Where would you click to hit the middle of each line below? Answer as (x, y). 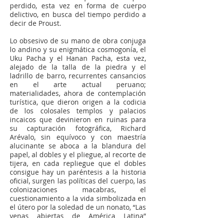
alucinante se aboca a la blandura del (78, 146)
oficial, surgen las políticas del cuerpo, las (78, 181)
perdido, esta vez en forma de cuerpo (78, 6)
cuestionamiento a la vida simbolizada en (78, 198)
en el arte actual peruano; (78, 84)
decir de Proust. (36, 23)
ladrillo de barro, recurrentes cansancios (78, 76)
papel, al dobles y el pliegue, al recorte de (78, 154)
